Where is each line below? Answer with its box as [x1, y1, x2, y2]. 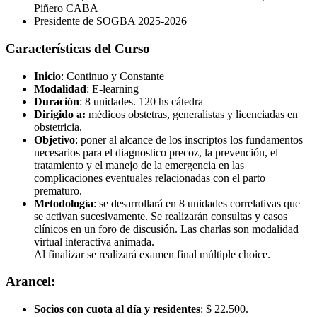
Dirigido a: [34, 108, 88, 120]
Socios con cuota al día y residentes [34, 303, 200, 316]
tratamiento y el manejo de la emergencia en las [34, 158, 244, 171]
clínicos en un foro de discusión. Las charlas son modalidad [34, 222, 299, 235]
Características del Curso [6, 40, 150, 56]
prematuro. [34, 184, 82, 197]
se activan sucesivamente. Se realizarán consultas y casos [34, 209, 287, 222]
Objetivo [34, 133, 75, 146]
